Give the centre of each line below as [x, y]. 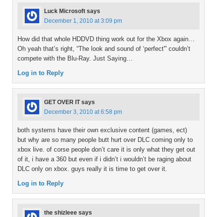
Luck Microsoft [65, 11]
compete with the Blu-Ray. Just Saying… [75, 59]
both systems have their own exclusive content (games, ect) [102, 130]
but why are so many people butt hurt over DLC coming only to [105, 140]
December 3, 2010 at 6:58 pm [83, 112]
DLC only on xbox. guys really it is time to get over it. [92, 169]
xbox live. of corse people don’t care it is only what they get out [106, 150]
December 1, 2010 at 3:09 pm [83, 21]
